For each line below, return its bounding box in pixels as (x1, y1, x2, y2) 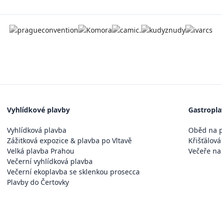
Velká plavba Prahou (6, 146, 74, 156)
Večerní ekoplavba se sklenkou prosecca (6, 167, 140, 177)
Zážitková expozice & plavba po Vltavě (6, 136, 132, 146)
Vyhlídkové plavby (6, 105, 70, 115)
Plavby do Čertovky (6, 177, 69, 187)
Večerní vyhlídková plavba (6, 157, 93, 166)
